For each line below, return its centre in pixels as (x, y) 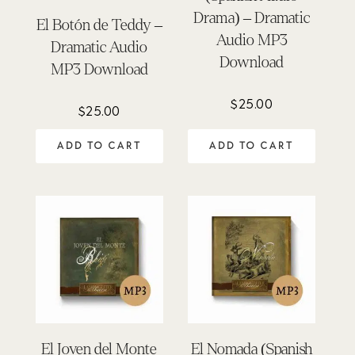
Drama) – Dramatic (252, 17)
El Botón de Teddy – (99, 25)
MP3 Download (99, 69)
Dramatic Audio (99, 47)
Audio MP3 (252, 40)
